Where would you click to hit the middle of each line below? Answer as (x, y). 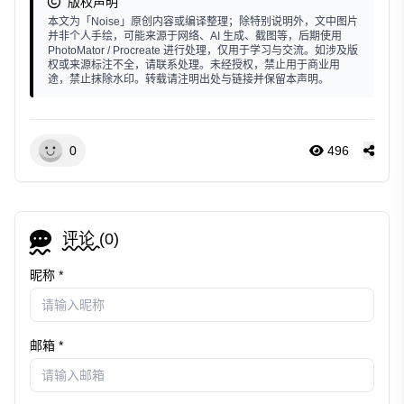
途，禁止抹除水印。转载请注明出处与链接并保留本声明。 (188, 80)
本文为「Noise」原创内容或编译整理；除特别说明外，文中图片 (203, 22)
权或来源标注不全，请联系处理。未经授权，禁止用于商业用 (194, 65)
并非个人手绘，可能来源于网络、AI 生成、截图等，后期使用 (195, 37)
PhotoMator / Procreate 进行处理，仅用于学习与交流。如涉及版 (203, 51)
